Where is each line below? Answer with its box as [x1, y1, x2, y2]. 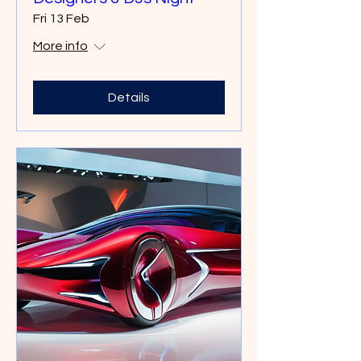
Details [108, 91, 150, 104]
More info [33, 39, 88, 52]
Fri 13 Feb [33, 12, 89, 25]
